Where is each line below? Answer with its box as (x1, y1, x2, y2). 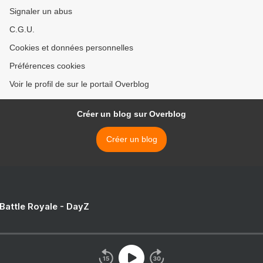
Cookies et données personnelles (9, 43, 133, 53)
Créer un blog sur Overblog (77, 109, 186, 119)
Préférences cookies (9, 61, 85, 71)
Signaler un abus (9, 6, 72, 16)
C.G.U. (9, 25, 35, 35)
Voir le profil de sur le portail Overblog (9, 79, 149, 89)
